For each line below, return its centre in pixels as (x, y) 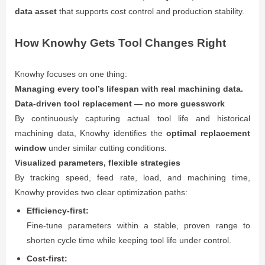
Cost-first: (47, 258)
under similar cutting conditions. (106, 148)
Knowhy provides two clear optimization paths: (101, 192)
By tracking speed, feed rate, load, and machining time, (132, 177)
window (30, 148)
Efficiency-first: (58, 210)
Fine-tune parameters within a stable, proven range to (138, 225)
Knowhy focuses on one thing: (71, 74)
